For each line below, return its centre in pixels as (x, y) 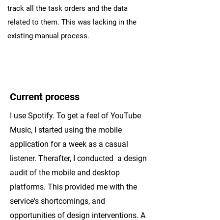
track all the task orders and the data (68, 8)
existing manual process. (48, 36)
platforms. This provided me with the (73, 187)
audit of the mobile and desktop (65, 173)
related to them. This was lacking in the (72, 22)
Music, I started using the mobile (66, 130)
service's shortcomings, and (57, 201)
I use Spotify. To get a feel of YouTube (75, 116)
